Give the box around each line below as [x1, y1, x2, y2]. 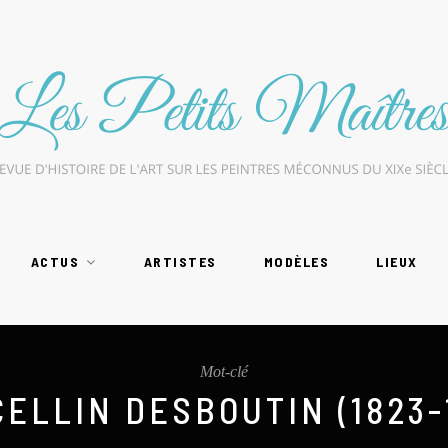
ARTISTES [143, 253, 217, 270]
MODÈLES [263, 253, 329, 270]
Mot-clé [200, 363, 248, 380]
